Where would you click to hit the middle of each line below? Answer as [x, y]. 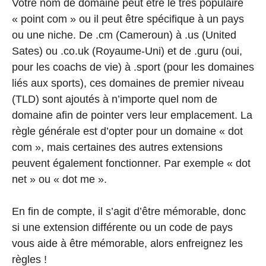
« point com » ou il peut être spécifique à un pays [128, 19]
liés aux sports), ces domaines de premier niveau [128, 83]
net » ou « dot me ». [59, 180]
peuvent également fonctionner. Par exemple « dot [131, 164]
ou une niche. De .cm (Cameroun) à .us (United [124, 35]
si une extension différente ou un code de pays [122, 228]
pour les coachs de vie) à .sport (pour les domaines [133, 67]
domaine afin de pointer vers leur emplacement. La [132, 115]
